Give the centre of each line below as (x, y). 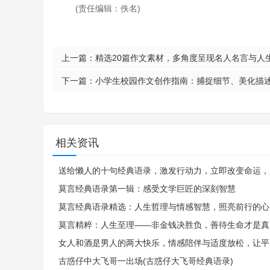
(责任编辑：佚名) (108, 8)
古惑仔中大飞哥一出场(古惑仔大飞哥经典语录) (146, 261)
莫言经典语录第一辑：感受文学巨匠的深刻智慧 (147, 189)
